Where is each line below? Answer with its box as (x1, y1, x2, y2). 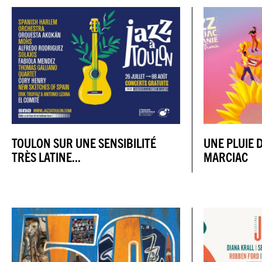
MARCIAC (204, 148, 248, 164)
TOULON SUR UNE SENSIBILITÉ (12, 134, 156, 150)
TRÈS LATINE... (12, 148, 81, 164)
